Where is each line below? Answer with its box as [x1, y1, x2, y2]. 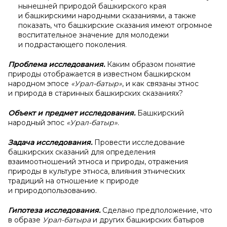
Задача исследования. [8, 138, 94, 147]
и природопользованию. [8, 186, 97, 195]
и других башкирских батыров [91, 215, 204, 224]
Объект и [8, 108, 43, 118]
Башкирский [137, 108, 184, 118]
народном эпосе [8, 79, 71, 88]
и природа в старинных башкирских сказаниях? [8, 89, 183, 98]
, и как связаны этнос [122, 79, 199, 88]
